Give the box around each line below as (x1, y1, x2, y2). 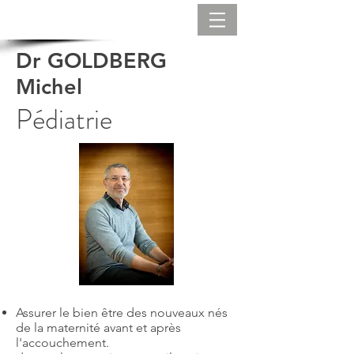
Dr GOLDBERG (16, 47, 167, 73)
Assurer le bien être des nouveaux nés (16, 305, 228, 320)
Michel (16, 73, 82, 100)
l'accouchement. (16, 335, 109, 350)
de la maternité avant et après (16, 320, 181, 335)
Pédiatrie (16, 100, 112, 139)
